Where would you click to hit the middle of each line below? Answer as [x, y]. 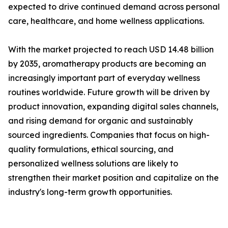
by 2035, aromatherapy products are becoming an [107, 64]
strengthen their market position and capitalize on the [113, 178]
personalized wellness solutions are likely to [93, 164]
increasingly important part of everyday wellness [104, 78]
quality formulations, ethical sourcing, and [91, 149]
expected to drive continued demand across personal [114, 7]
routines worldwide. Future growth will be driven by [109, 92]
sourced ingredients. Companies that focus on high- [109, 135]
